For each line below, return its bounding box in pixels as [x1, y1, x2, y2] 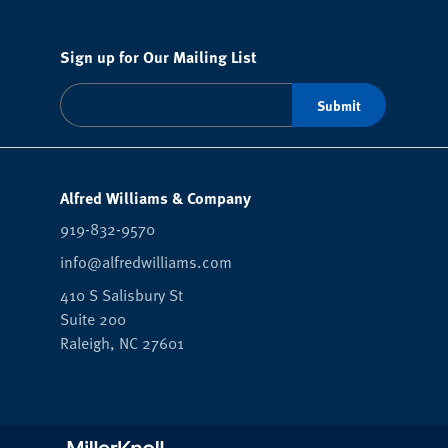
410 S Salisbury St [60, 282, 183, 307]
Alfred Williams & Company [60, 185, 251, 209]
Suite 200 [60, 306, 126, 331]
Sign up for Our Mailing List [60, 44, 258, 68]
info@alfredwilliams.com [60, 249, 232, 274]
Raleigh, [60, 330, 119, 355]
